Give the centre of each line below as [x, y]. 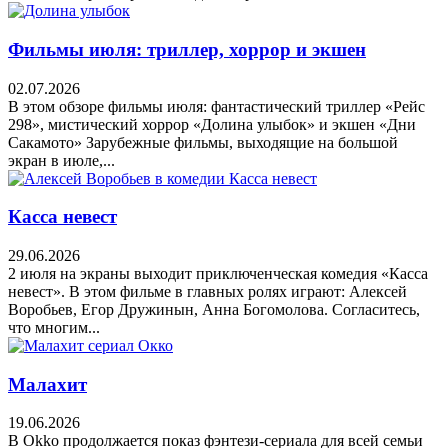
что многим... [54, 327]
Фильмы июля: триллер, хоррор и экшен [187, 49]
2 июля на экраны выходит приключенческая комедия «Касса [218, 273]
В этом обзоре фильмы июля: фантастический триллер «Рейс [216, 106]
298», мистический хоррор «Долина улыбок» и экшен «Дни [212, 124]
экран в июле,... [61, 160]
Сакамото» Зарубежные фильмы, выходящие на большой [203, 142]
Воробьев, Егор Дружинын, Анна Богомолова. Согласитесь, [214, 309]
